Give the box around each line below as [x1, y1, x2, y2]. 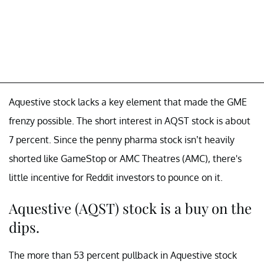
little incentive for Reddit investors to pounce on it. [9, 171, 225, 184]
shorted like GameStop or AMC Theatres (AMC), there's [9, 153, 242, 165]
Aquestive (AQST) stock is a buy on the [9, 199, 252, 218]
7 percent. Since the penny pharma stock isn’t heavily [9, 134, 235, 146]
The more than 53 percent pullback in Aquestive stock [9, 249, 237, 262]
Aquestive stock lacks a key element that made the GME [9, 96, 247, 108]
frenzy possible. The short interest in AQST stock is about [9, 115, 250, 127]
